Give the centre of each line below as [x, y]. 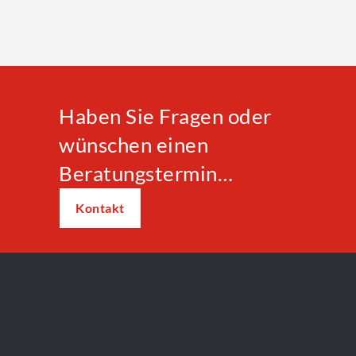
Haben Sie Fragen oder [165, 116]
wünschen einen [133, 145]
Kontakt [100, 208]
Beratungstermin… [146, 174]
